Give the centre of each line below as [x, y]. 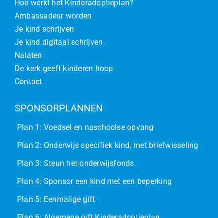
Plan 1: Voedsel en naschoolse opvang [85, 127]
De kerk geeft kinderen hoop [64, 68]
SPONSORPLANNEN [58, 108]
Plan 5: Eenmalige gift [56, 199]
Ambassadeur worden [53, 16]
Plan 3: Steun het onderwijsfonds [75, 163]
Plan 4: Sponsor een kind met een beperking [94, 181]
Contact [28, 81]
